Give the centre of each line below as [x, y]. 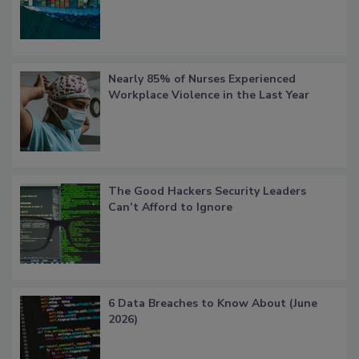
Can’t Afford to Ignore [170, 207]
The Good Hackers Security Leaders [207, 191]
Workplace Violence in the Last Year [209, 95]
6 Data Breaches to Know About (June [213, 303]
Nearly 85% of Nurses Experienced [202, 79]
